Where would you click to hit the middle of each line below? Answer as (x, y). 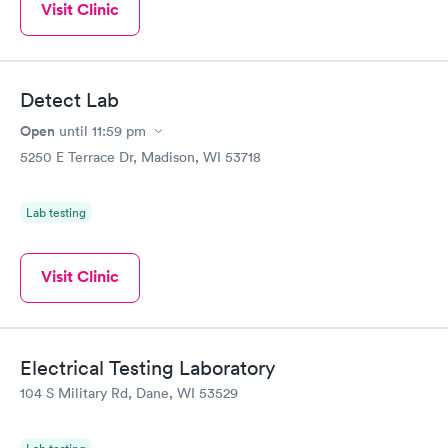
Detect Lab (69, 100)
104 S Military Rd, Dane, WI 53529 (129, 392)
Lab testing (56, 213)
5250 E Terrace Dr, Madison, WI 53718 (140, 157)
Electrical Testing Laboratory (147, 367)
